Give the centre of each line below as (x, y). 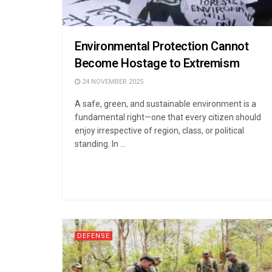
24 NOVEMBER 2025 (112, 81)
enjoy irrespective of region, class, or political (159, 130)
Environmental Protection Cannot (162, 46)
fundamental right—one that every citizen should (168, 117)
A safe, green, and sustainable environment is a (165, 104)
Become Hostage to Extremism (157, 63)
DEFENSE (93, 236)
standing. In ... (100, 144)
